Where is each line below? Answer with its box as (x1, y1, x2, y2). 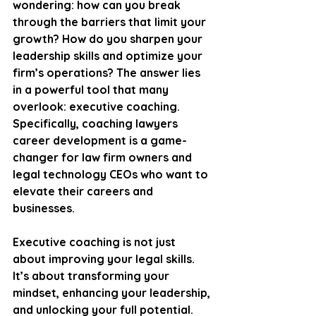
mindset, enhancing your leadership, (13, 286, 213, 300)
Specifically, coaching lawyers (13, 116, 181, 130)
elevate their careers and (13, 184, 156, 198)
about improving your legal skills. (13, 252, 197, 266)
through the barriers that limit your (13, 15, 209, 29)
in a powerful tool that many (13, 83, 171, 97)
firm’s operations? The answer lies (13, 66, 203, 80)
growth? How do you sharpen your (13, 32, 205, 46)
